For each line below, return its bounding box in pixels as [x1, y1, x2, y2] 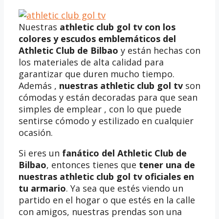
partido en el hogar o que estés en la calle [19, 194, 195, 206]
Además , [19, 79, 59, 91]
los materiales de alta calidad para [19, 56, 164, 68]
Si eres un [19, 147, 62, 159]
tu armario [19, 182, 66, 194]
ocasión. [19, 126, 53, 138]
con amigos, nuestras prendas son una [19, 205, 182, 218]
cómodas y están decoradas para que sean [19, 91, 197, 103]
